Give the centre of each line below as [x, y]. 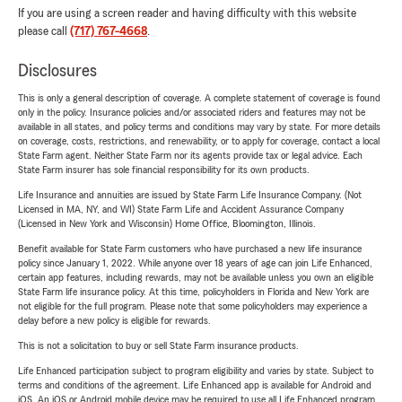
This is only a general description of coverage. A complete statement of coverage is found [199, 98]
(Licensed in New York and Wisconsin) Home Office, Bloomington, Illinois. [167, 224]
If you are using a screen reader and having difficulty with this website [187, 14]
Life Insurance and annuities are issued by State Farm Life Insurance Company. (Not [190, 195]
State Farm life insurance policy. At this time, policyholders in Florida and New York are [193, 292]
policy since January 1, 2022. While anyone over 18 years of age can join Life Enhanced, [195, 263]
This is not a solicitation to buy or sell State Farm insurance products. [158, 346]
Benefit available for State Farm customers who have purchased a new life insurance [190, 249]
